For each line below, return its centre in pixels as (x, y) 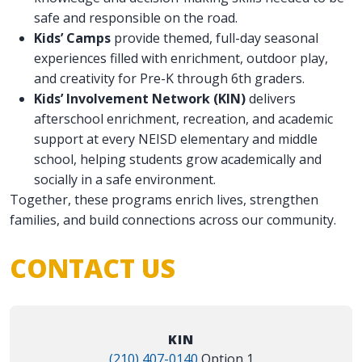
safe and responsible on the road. (136, 18)
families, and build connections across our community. (173, 220)
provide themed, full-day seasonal (215, 38)
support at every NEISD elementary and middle (176, 139)
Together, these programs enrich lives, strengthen (164, 200)
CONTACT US (93, 268)
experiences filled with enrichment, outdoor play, (181, 59)
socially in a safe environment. (125, 180)
